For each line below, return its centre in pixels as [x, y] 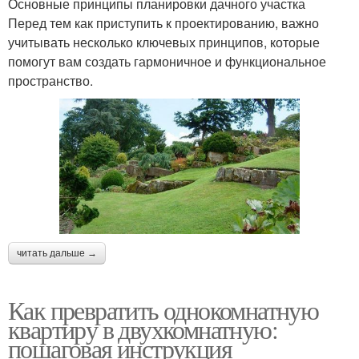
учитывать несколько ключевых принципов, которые [164, 42]
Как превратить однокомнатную [163, 310]
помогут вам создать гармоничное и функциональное [167, 62]
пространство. [50, 81]
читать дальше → [57, 254]
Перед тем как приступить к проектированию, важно [163, 23]
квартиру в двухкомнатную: [143, 329]
